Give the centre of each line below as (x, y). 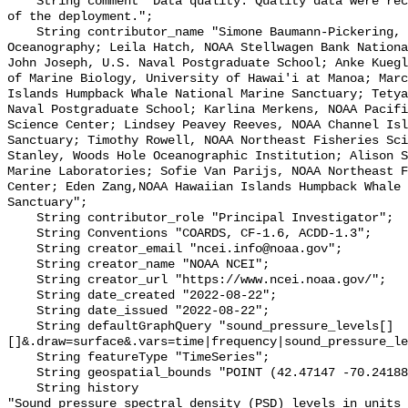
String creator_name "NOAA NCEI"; (22, 265)
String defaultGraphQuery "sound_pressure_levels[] (22, 327)
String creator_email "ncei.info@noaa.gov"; (22, 250)
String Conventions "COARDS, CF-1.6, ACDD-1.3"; (22, 234)
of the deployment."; (80, 17)
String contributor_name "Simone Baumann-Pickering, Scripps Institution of (22, 33)
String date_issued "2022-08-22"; (22, 311)
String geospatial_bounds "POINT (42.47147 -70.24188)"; (22, 373)
